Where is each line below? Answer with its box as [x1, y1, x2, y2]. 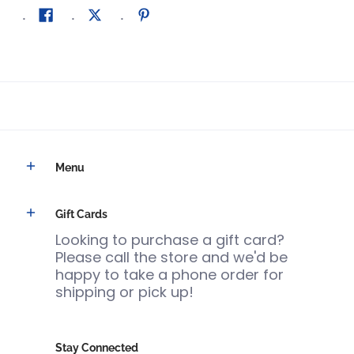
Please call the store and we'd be [55, 247, 288, 267]
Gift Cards [55, 207, 107, 220]
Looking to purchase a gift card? [55, 229, 284, 250]
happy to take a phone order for [55, 264, 284, 284]
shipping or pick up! [55, 281, 194, 302]
